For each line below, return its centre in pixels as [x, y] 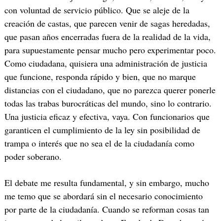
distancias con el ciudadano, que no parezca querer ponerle [110, 90]
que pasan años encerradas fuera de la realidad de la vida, [107, 36]
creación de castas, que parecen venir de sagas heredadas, [107, 23]
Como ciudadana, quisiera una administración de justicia [106, 63]
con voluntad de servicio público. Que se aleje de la [97, 10]
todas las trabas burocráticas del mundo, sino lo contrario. [108, 103]
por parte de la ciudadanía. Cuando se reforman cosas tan [107, 209]
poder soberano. [33, 156]
